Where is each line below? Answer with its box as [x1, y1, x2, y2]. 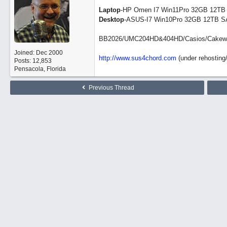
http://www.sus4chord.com [98, 54, 176, 62]
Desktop [98, 16, 124, 23]
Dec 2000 [35, 49, 63, 56]
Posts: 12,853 [14, 57, 52, 64]
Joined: [14, 49, 36, 56]
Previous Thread [87, 84, 134, 91]
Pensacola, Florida [14, 65, 66, 72]
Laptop [98, 6, 121, 14]
